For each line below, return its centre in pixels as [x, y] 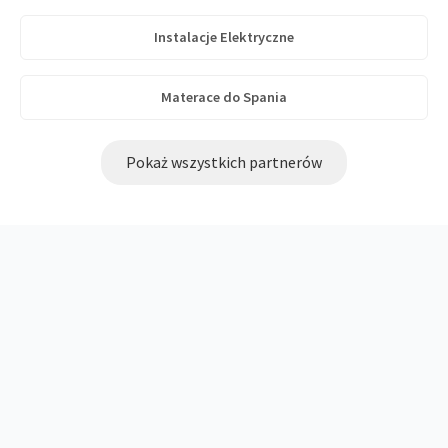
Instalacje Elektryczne [224, 37]
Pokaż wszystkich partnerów [224, 162]
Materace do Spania [224, 97]
